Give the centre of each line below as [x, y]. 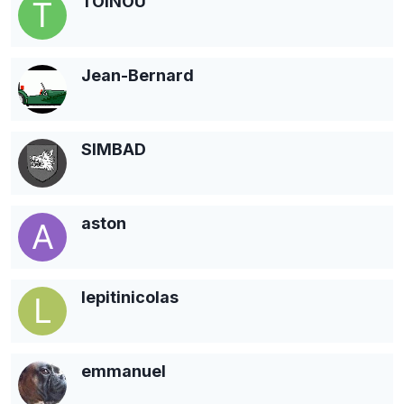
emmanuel [124, 371]
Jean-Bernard [138, 75]
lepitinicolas [130, 297]
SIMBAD [114, 149]
